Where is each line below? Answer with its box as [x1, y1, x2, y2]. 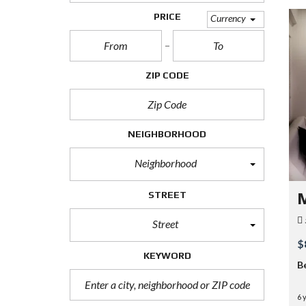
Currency [210, 12, 246, 24]
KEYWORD [143, 250, 191, 261]
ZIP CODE [145, 70, 189, 81]
